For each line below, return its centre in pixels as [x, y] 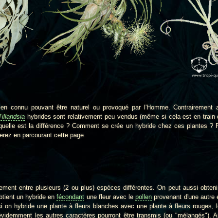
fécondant [71, 197]
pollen [144, 197]
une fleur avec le [110, 197]
